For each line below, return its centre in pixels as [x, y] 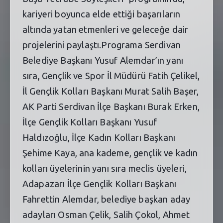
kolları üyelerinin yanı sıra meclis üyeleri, [105, 168]
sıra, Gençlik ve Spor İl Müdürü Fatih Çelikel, [111, 75]
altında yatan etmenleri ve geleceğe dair [106, 29]
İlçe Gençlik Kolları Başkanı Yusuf [90, 122]
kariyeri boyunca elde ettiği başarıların [102, 14]
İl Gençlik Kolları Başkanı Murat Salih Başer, [111, 91]
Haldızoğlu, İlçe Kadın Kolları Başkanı [99, 137]
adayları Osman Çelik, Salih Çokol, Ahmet [106, 214]
